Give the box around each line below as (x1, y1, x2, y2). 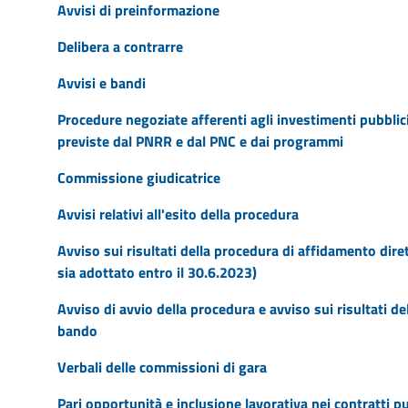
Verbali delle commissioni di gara (56, 355, 267, 378)
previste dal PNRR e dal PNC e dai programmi (56, 129, 343, 152)
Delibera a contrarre (56, 35, 183, 57)
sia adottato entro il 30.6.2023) (56, 260, 257, 283)
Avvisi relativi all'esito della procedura (56, 202, 299, 225)
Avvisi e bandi (56, 71, 146, 94)
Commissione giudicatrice (56, 166, 220, 189)
